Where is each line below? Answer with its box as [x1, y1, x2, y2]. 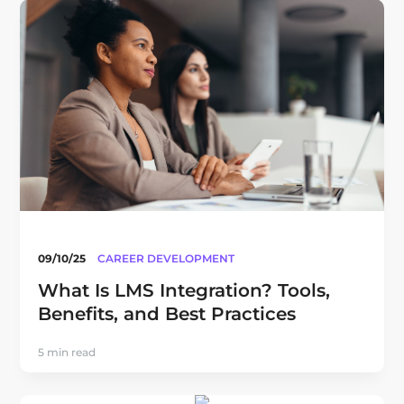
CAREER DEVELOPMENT [97, 252, 235, 265]
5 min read [38, 345, 96, 359]
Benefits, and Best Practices [38, 303, 297, 325]
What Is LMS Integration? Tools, [38, 280, 331, 301]
